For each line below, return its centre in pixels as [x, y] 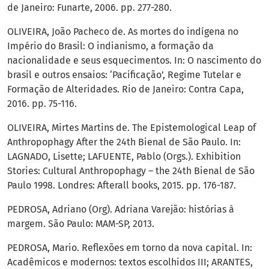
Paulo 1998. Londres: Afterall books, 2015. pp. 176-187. [122, 186]
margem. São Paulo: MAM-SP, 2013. [81, 224]
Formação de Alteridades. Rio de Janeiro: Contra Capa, [125, 89]
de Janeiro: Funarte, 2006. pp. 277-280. [89, 8]
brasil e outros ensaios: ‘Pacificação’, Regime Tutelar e [124, 75]
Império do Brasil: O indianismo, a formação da [110, 46]
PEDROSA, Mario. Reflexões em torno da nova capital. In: [130, 248]
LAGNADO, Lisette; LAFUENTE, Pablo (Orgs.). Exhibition [124, 157]
